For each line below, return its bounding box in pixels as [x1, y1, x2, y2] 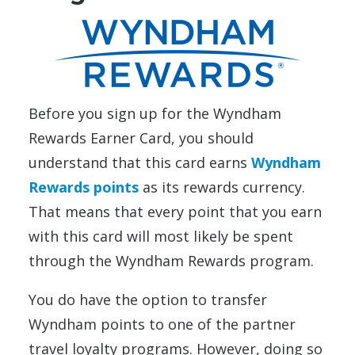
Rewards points [29, 177, 139, 197]
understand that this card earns [29, 153, 251, 172]
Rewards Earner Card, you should [29, 128, 254, 147]
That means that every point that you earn [29, 202, 322, 221]
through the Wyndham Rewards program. [29, 251, 314, 270]
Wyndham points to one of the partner [29, 315, 296, 334]
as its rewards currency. [139, 177, 305, 197]
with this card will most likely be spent [29, 227, 293, 246]
